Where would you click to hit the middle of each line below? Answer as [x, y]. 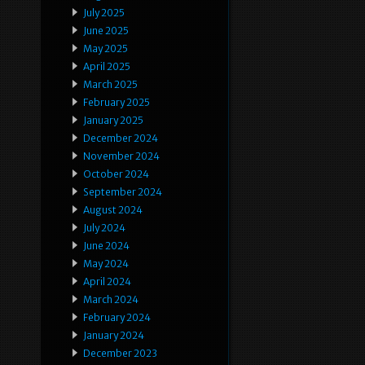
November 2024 [121, 156]
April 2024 [107, 282]
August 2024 [113, 210]
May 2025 [106, 49]
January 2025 [113, 121]
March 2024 [111, 300]
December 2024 [121, 139]
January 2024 [114, 336]
